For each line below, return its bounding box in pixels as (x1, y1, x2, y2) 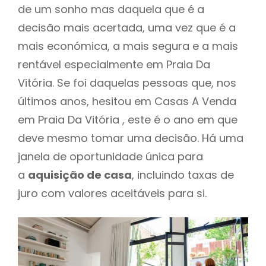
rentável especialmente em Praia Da (18, 56, 210, 72)
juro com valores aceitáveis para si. (18, 185, 207, 201)
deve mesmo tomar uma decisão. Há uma (18, 130, 243, 145)
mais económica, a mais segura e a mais (18, 38, 238, 53)
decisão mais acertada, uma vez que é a (18, 20, 236, 35)
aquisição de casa (28, 167, 132, 182)
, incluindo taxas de (132, 167, 234, 182)
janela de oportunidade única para (18, 148, 203, 164)
